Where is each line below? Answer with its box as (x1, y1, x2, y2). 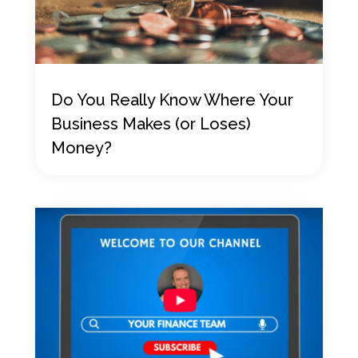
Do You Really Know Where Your (50, 90, 293, 110)
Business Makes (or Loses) (50, 114, 251, 134)
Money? (50, 138, 112, 158)
